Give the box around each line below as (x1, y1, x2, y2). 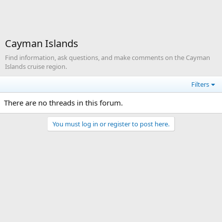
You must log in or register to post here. (53, 119, 169, 128)
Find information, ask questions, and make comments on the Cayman (5, 53, 210, 62)
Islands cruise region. (5, 62, 67, 71)
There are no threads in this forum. (4, 98, 123, 108)
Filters (191, 80, 210, 89)
